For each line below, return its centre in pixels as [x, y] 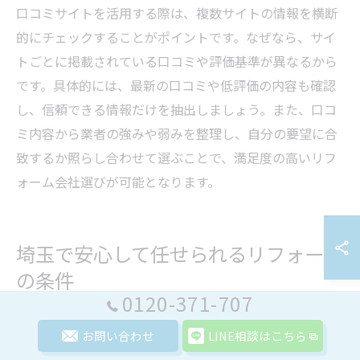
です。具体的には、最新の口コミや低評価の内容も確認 [176, 85]
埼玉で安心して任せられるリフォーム [179, 255]
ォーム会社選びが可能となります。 [118, 181]
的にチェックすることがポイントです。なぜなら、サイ [176, 37]
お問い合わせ [118, 335]
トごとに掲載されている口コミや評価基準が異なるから [177, 61]
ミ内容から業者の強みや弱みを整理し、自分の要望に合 [177, 133]
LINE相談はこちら [258, 335]
